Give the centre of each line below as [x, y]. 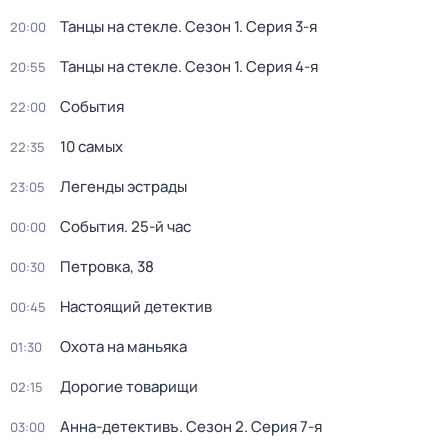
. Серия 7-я [283, 426]
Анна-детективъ [119, 426]
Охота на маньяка [123, 346]
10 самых [91, 146]
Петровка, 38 [107, 266]
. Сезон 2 [211, 426]
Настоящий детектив [136, 306]
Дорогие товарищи [129, 386]
